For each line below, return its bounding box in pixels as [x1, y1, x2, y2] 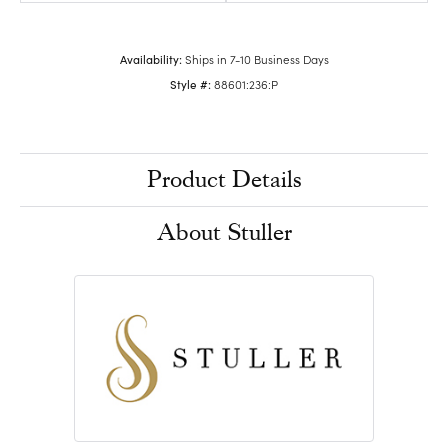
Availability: [119, 50, 182, 67]
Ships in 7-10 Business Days [184, 50, 329, 67]
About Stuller [156, 217, 292, 247]
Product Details [146, 164, 302, 194]
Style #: [170, 75, 211, 92]
